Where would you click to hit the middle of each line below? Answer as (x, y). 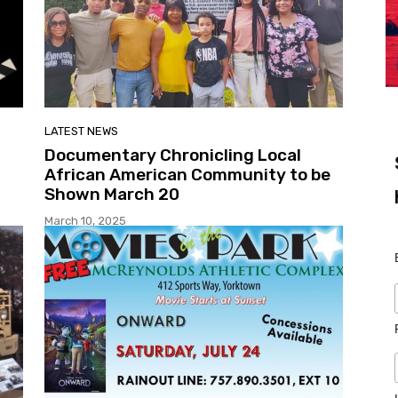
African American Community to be (187, 175)
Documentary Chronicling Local (173, 155)
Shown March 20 (112, 195)
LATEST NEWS (81, 131)
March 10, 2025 (85, 221)
